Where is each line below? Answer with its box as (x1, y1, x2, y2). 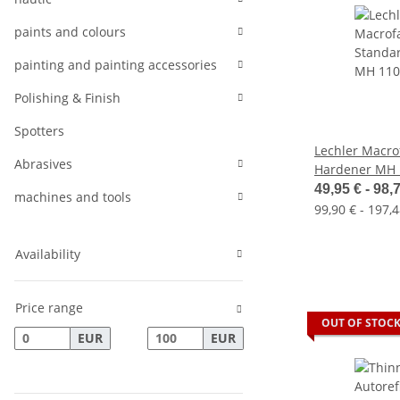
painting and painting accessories (14, 56, 217, 73)
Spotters (14, 122, 64, 139)
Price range (15, 299, 83, 316)
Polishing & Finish (14, 89, 121, 106)
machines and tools (14, 188, 131, 205)
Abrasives (14, 155, 72, 172)
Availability (15, 246, 80, 262)
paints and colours (14, 23, 126, 40)
